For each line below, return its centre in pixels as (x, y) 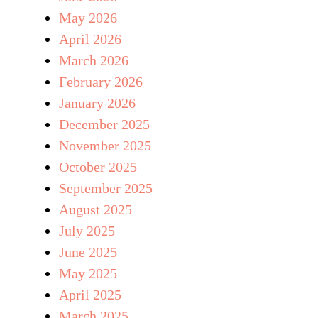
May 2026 (88, 17)
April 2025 (90, 294)
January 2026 (97, 103)
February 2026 (101, 81)
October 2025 (98, 166)
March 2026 (94, 60)
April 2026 (90, 39)
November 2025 (105, 145)
